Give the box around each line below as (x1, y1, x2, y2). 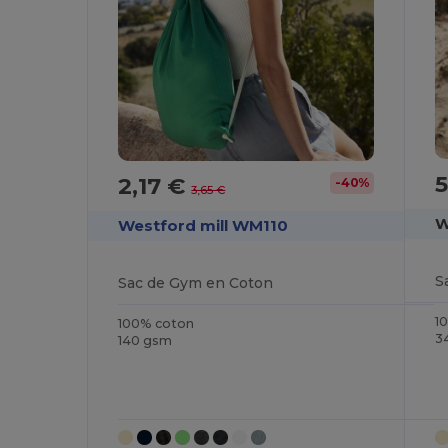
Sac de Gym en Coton (118, 274, 274, 293)
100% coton (118, 316, 195, 332)
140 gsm (118, 333, 173, 349)
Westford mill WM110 (118, 216, 289, 236)
